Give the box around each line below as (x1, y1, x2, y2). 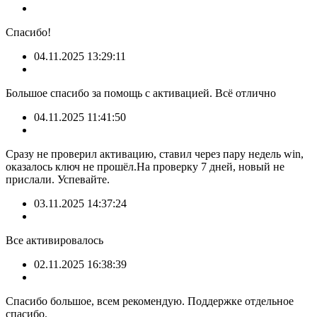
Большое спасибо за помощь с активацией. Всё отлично (6, 87, 276, 100)
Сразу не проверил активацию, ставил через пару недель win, (6, 148, 304, 161)
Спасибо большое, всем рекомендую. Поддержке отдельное (6, 295, 294, 308)
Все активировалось (6, 234, 103, 247)
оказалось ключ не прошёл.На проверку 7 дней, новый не (6, 161, 284, 173)
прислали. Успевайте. (6, 173, 110, 186)
